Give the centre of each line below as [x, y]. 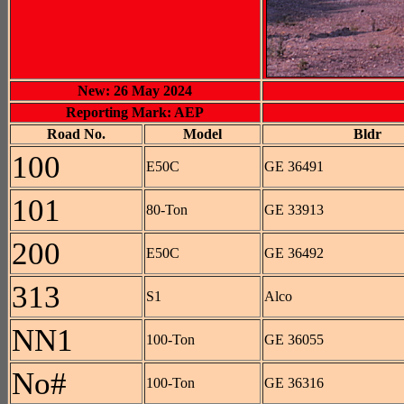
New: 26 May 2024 [135, 91]
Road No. [76, 134]
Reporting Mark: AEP [135, 112]
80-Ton [167, 210]
